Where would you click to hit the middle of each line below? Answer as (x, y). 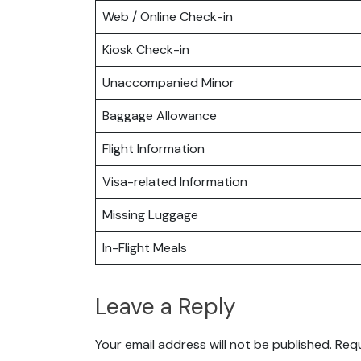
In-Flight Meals (145, 247)
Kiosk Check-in (146, 49)
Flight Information (154, 148)
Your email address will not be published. (214, 345)
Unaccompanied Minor (168, 82)
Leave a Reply (166, 306)
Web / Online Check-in (168, 16)
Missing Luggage (150, 214)
